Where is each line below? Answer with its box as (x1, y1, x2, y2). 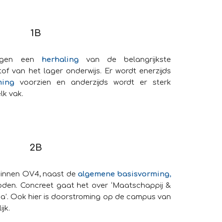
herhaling (41, 55, 79, 63)
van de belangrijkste (86, 55, 171, 63)
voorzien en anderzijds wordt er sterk (19, 78, 171, 86)
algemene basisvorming (77, 170, 170, 178)
